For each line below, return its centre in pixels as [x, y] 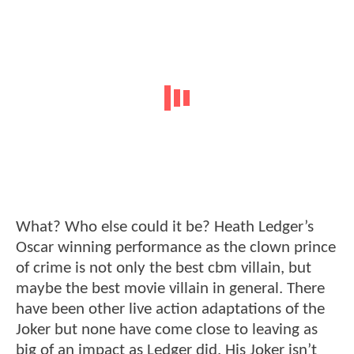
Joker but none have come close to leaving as [167, 330]
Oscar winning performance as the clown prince [176, 247]
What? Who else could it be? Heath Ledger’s [165, 227]
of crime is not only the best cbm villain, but [164, 268]
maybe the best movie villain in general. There [170, 288]
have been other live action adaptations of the [170, 309]
